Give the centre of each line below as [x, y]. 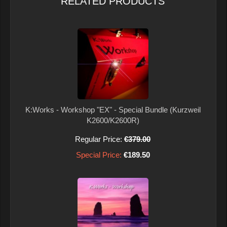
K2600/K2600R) [113, 121]
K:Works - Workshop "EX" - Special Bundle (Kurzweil [113, 110]
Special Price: [99, 155]
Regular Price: [99, 139]
